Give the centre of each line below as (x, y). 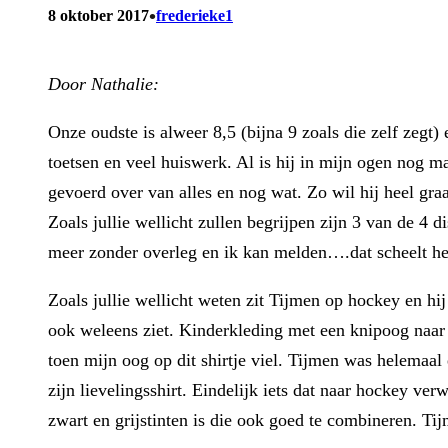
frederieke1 (194, 15)
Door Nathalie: (103, 83)
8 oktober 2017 (98, 15)
